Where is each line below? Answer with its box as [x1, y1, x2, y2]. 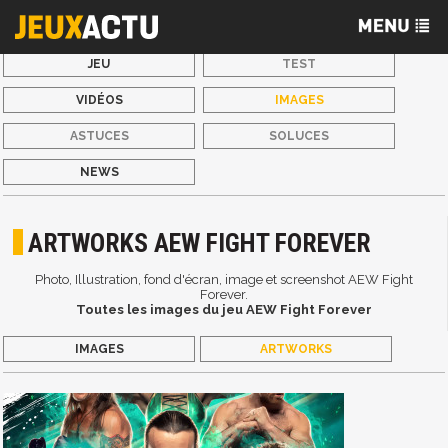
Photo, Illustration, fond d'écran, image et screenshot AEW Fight [34, 272, 413, 288]
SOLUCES [269, 129, 330, 143]
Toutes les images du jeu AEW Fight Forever [75, 302, 372, 318]
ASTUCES [69, 129, 129, 143]
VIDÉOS [75, 93, 123, 107]
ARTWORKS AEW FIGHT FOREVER [28, 228, 372, 259]
